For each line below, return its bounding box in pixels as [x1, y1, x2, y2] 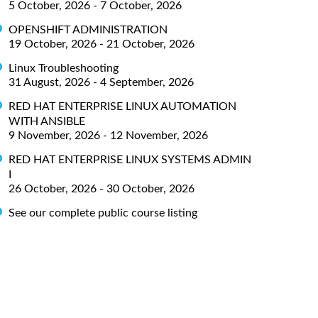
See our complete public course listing [9, 207, 197, 219]
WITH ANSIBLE [9, 115, 85, 127]
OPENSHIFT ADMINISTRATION [9, 23, 168, 35]
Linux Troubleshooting [9, 62, 119, 74]
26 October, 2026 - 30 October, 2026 [9, 182, 194, 194]
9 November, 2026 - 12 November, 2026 [9, 129, 208, 141]
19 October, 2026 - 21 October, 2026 [9, 38, 194, 50]
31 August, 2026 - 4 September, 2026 [9, 76, 194, 88]
